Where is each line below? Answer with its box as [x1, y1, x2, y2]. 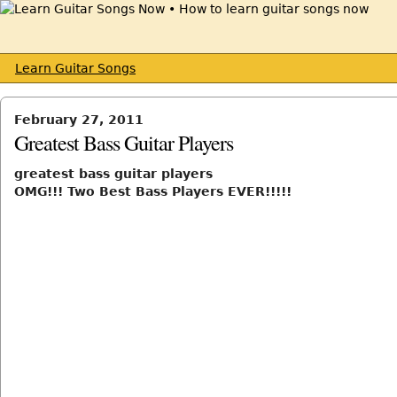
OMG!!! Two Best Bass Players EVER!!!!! [14, 184, 292, 198]
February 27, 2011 [14, 113, 144, 127]
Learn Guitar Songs [15, 61, 136, 75]
